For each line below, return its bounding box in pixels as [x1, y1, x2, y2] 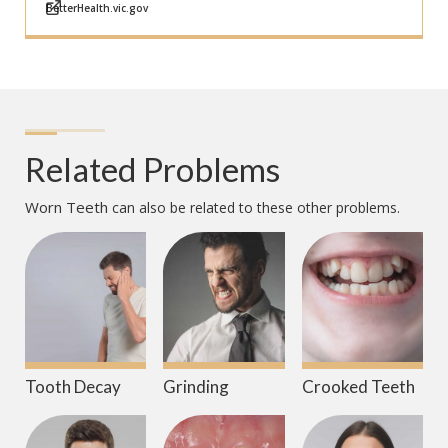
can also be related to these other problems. [108, 198, 400, 218]
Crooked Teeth [301, 376, 415, 398]
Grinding [163, 376, 230, 398]
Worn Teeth [25, 197, 108, 218]
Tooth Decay [25, 376, 121, 398]
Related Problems [25, 149, 280, 190]
